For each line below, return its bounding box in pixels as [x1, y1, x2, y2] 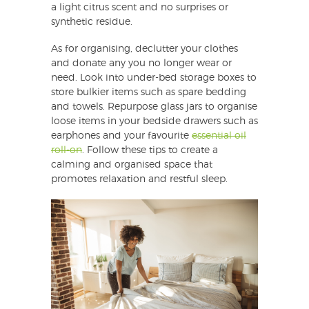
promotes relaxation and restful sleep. [51, 175, 228, 185]
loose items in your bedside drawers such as [51, 117, 258, 127]
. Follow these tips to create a [82, 146, 218, 156]
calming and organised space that [51, 160, 212, 170]
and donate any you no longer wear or [51, 59, 232, 69]
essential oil [192, 131, 246, 141]
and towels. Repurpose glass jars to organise [51, 102, 257, 112]
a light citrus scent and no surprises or [51, 3, 228, 13]
